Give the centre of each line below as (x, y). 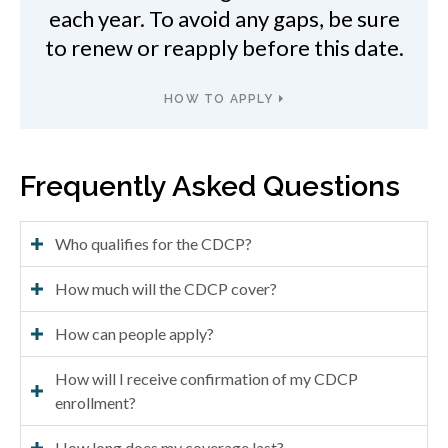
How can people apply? (134, 333)
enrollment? (95, 402)
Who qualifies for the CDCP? (153, 243)
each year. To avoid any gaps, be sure (224, 18)
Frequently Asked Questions (210, 185)
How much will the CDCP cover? (166, 288)
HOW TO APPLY (219, 98)
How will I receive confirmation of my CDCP (206, 378)
